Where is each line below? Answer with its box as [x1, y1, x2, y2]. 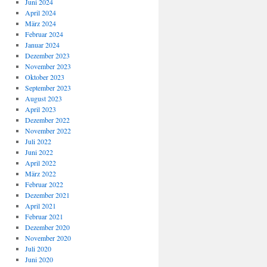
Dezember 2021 [24, 190, 70, 200]
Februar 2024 [24, 29, 63, 39]
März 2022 [24, 169, 56, 178]
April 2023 [24, 104, 56, 114]
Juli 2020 [24, 244, 51, 253]
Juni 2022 [24, 147, 53, 157]
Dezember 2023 [24, 51, 70, 60]
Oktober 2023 [24, 72, 64, 82]
